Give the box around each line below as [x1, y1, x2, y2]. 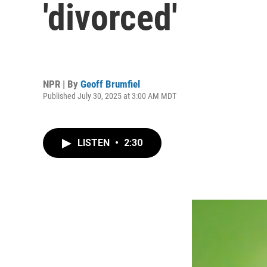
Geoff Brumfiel [80, 77, 140, 90]
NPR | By [43, 77, 80, 90]
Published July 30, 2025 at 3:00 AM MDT [43, 91, 176, 101]
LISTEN [77, 137, 112, 148]
